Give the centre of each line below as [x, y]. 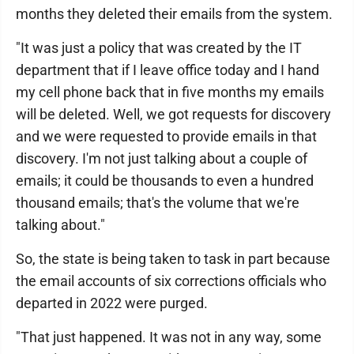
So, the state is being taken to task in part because [173, 259]
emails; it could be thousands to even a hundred [165, 181]
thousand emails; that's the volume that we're [158, 203]
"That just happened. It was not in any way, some [169, 337]
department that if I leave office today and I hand [168, 70]
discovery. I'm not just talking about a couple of [162, 158]
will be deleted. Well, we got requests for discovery [173, 114]
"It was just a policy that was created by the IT [159, 48]
